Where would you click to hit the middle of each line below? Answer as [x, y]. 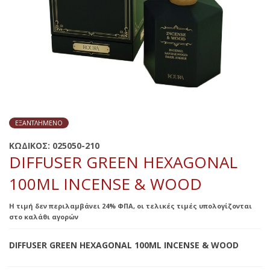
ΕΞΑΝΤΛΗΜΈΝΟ [39, 123]
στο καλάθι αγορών [44, 217]
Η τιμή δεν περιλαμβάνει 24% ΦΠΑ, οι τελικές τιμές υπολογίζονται [130, 206]
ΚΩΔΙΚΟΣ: [31, 146]
